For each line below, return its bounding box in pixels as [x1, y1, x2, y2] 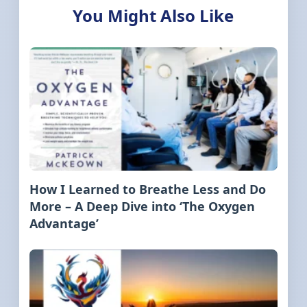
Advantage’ [29, 215, 99, 232]
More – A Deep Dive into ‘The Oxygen [29, 198, 256, 215]
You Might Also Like [73, 4, 234, 27]
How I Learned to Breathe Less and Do [29, 181, 267, 198]
